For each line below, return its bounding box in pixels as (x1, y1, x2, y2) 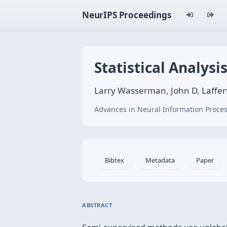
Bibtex (105, 156, 124, 165)
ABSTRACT (82, 201, 112, 209)
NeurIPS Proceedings (82, 9, 171, 21)
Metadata (145, 156, 175, 165)
